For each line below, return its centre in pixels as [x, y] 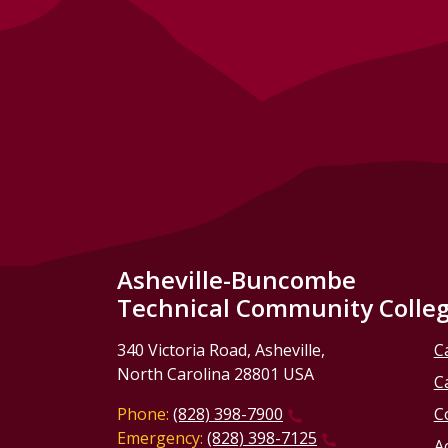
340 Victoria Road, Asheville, [221, 350]
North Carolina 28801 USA [215, 374]
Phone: [143, 414]
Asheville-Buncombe [236, 280]
